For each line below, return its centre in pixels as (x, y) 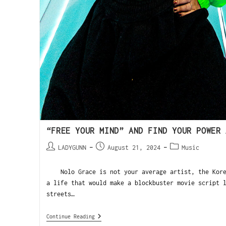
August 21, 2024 (134, 148)
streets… (60, 194)
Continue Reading (70, 217)
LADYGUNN (72, 148)
